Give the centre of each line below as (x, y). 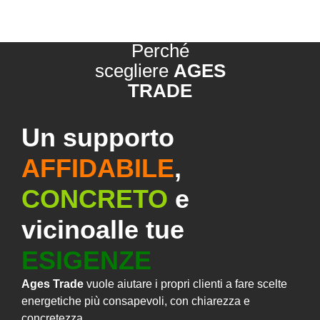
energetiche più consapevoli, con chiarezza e (136, 301)
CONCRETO (95, 199)
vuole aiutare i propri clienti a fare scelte (185, 284)
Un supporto (98, 137)
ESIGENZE (86, 260)
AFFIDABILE (98, 168)
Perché (160, 50)
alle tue (140, 229)
